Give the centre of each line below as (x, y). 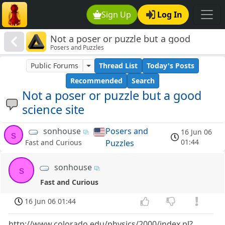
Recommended (96, 81)
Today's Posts (170, 66)
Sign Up (117, 15)
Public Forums (55, 66)
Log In (170, 15)
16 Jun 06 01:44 (50, 201)
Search (143, 81)
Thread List (118, 66)
